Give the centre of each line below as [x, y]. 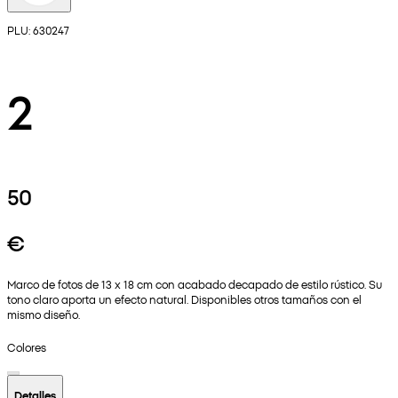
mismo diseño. [44, 314]
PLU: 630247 [38, 30]
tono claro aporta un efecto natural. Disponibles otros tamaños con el [184, 299]
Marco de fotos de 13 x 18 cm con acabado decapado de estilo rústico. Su [195, 284]
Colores [27, 346]
